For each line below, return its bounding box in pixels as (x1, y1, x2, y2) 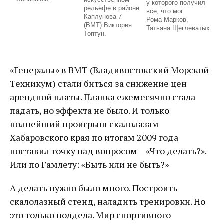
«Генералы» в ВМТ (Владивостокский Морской (10, 64, 209, 76)
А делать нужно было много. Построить (10, 182, 177, 194)
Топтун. (83, 30, 106, 38)
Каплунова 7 (83, 13, 122, 21)
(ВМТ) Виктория (83, 21, 132, 29)
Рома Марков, (146, 16, 188, 24)
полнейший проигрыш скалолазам (10, 118, 159, 130)
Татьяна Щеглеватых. (146, 24, 212, 32)
